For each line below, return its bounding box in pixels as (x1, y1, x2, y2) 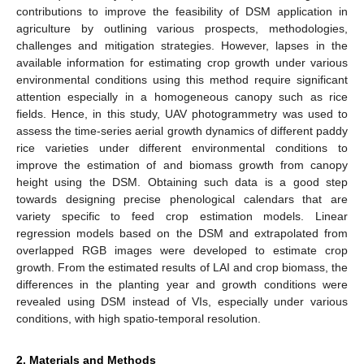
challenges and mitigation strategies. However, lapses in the (16, 39, 348, 53)
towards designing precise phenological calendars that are (16, 193, 348, 206)
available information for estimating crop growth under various (16, 56, 348, 70)
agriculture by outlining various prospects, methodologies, (16, 22, 348, 36)
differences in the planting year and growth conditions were (16, 278, 348, 292)
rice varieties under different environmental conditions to (16, 141, 348, 155)
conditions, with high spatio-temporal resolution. (16, 312, 261, 326)
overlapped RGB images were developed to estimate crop (16, 244, 348, 258)
